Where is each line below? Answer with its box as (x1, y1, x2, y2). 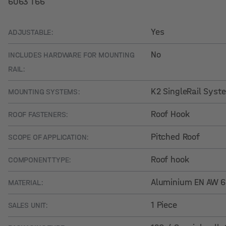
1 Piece (151, 200, 177, 210)
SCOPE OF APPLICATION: (8, 132, 89, 142)
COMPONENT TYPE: (8, 155, 72, 164)
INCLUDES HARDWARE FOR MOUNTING (8, 50, 135, 60)
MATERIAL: (8, 178, 43, 187)
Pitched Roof (151, 132, 200, 142)
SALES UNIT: (8, 200, 48, 210)
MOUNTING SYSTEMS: (8, 87, 80, 96)
